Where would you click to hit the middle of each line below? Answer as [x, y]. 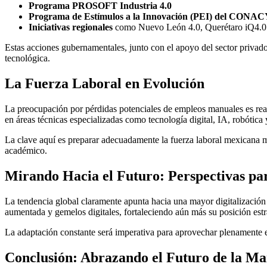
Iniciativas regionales [71, 27]
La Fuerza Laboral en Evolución [105, 84]
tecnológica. [27, 58]
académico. [26, 150]
